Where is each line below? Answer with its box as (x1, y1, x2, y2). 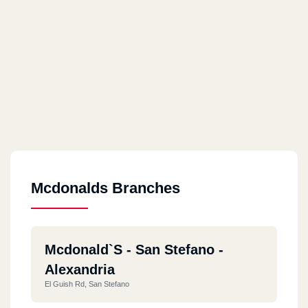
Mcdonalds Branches (31, 179, 180, 197)
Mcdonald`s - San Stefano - (45, 241, 223, 257)
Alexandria (45, 261, 115, 277)
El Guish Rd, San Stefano (45, 279, 129, 288)
